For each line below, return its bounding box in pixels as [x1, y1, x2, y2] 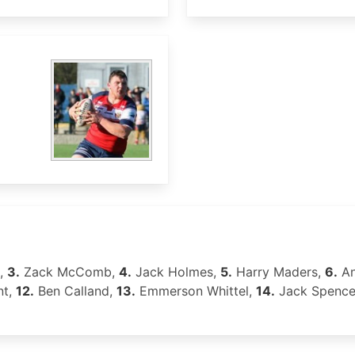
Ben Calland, [34, 283, 116, 299]
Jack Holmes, [132, 264, 220, 280]
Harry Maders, [232, 264, 325, 280]
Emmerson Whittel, [136, 283, 256, 299]
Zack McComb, [20, 264, 119, 280]
